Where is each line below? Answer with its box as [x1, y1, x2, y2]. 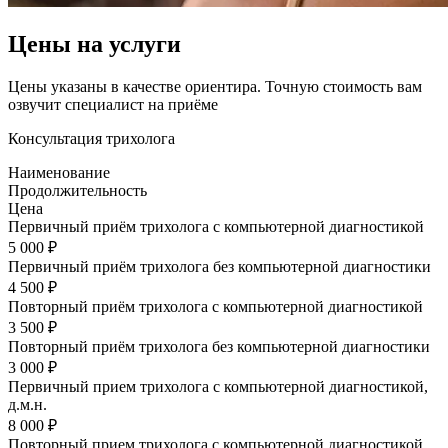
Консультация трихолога [8, 130, 175, 148]
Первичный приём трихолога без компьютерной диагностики [8, 258, 431, 276]
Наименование [8, 164, 110, 182]
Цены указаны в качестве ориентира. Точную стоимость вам [8, 78, 422, 96]
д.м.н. [8, 396, 47, 414]
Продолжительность [8, 182, 147, 200]
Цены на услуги [8, 31, 181, 58]
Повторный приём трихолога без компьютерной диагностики [8, 338, 430, 356]
